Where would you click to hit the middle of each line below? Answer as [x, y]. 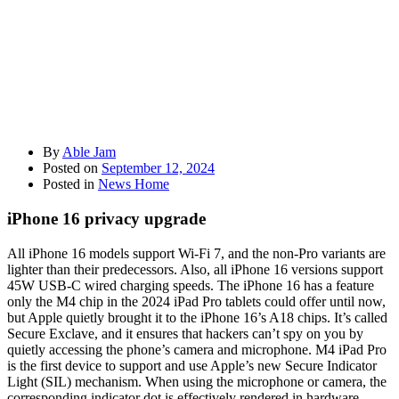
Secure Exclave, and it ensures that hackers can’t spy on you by [185, 333]
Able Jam [89, 152]
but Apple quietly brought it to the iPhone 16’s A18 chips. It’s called [197, 317]
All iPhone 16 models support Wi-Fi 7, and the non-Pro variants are [196, 253]
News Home [134, 184]
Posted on [72, 168]
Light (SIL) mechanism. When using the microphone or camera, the [197, 381]
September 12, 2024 [158, 168]
